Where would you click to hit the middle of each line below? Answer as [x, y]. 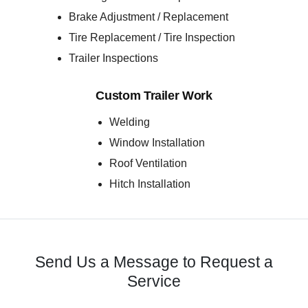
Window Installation [157, 142]
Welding [130, 122]
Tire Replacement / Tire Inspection [152, 38]
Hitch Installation [150, 184]
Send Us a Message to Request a [154, 262]
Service [154, 282]
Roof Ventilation [148, 164]
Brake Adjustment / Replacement [149, 17]
